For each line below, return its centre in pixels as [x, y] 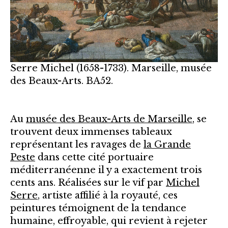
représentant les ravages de [77, 144]
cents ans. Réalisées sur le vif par [88, 182]
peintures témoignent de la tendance [98, 208]
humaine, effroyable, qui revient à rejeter [109, 221]
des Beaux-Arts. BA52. [62, 81]
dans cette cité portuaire [94, 157]
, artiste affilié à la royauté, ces [108, 195]
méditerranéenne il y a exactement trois [106, 170]
